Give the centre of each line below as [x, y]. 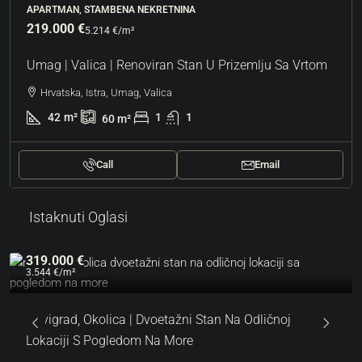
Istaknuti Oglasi [78, 217]
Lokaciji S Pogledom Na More [109, 340]
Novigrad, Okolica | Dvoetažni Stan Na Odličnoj [158, 319]
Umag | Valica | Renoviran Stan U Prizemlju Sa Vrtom [177, 65]
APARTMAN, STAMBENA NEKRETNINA [111, 9]
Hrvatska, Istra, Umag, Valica [106, 92]
